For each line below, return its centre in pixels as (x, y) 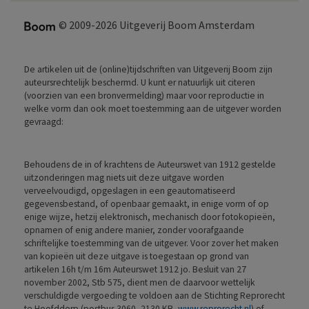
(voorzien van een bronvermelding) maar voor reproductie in (144, 95)
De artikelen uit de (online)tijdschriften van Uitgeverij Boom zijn (148, 69)
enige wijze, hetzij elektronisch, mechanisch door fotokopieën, (150, 217)
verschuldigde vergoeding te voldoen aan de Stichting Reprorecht (154, 295)
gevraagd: (44, 121)
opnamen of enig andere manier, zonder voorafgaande (134, 230)
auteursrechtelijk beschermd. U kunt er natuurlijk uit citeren (140, 82)
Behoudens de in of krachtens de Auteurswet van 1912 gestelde (150, 164)
